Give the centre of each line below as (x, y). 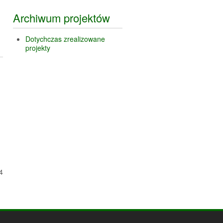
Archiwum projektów (61, 17)
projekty (38, 48)
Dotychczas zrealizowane (65, 39)
